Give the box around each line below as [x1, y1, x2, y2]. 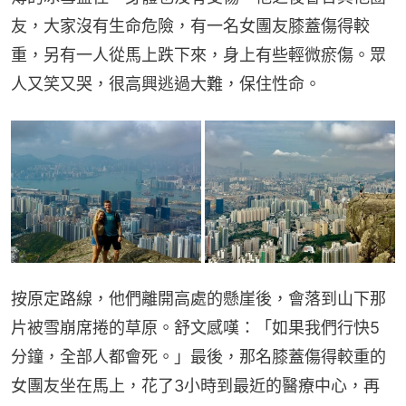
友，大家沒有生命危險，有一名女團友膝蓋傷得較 [11, 15, 370, 35]
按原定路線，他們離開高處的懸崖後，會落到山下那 [11, 289, 386, 309]
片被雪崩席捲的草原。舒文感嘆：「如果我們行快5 [11, 318, 380, 338]
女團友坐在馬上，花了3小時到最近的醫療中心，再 [11, 376, 380, 396]
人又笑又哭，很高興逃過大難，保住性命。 [11, 73, 321, 93]
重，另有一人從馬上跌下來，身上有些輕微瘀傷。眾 [11, 44, 386, 64]
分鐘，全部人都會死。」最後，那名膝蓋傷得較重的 [11, 347, 386, 367]
